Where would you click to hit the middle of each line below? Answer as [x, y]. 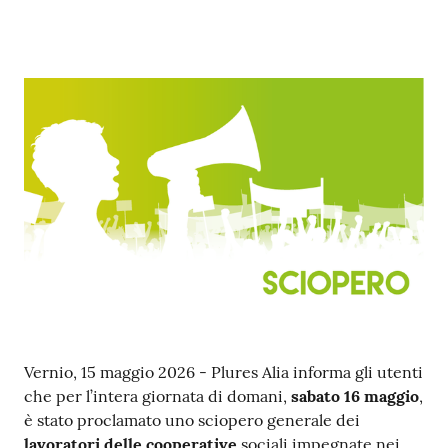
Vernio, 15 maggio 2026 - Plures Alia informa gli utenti [223, 371]
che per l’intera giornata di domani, [157, 395]
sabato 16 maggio [355, 395]
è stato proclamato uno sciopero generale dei [192, 419]
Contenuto [77, 372]
